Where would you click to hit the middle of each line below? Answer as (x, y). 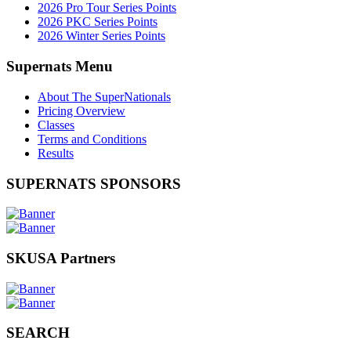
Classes (56, 125)
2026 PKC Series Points (98, 22)
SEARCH (38, 333)
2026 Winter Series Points (101, 36)
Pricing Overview (81, 110)
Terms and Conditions (92, 139)
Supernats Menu (60, 67)
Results (56, 153)
